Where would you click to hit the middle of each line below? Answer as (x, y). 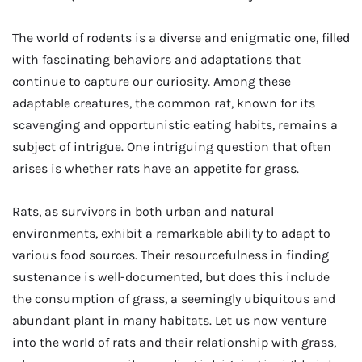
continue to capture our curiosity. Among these (152, 81)
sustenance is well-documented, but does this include (171, 276)
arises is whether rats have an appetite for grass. (156, 168)
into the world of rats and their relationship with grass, (174, 342)
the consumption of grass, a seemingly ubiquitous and (174, 298)
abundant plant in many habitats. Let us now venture (169, 320)
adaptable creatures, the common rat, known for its (164, 103)
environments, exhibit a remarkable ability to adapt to (171, 233)
